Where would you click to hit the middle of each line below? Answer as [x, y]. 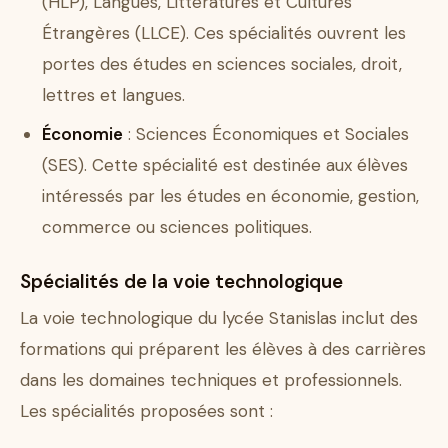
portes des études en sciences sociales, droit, [222, 64]
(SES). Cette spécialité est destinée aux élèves [225, 165]
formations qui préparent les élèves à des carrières [223, 349]
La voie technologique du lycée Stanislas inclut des [219, 318]
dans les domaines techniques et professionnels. [211, 380]
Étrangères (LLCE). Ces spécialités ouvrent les [224, 33]
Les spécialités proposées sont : [146, 411]
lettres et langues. [113, 95]
